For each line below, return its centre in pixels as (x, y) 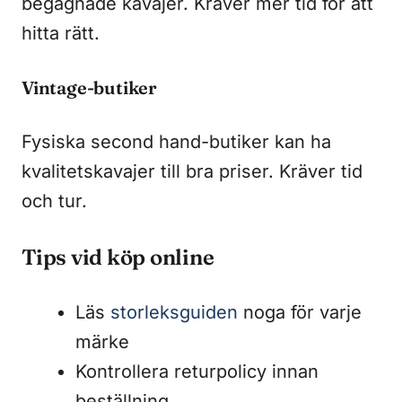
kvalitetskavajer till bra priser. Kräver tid (192, 171)
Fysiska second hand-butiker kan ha (176, 141)
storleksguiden (174, 312)
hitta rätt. (61, 33)
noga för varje (300, 312)
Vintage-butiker (89, 87)
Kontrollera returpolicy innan (197, 371)
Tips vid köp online (118, 257)
